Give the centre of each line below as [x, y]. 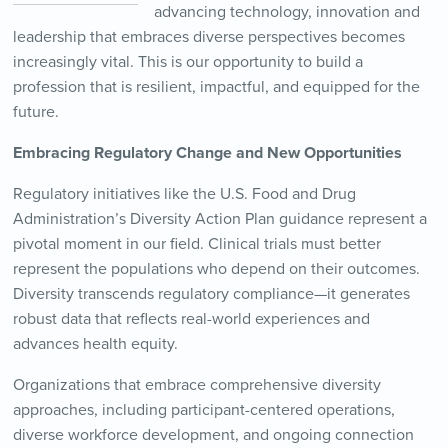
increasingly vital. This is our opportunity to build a [187, 62]
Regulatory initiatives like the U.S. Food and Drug [184, 194]
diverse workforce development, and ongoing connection [213, 435]
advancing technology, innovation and [286, 12]
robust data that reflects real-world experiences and [191, 319]
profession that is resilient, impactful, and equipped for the [216, 87]
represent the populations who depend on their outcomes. [216, 269]
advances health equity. [95, 344]
